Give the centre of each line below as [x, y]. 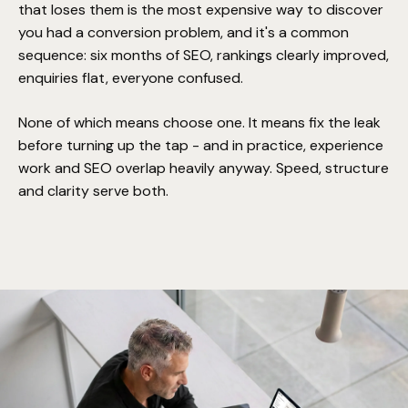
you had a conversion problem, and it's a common [184, 33]
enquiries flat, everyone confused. [131, 78]
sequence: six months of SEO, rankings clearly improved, [204, 56]
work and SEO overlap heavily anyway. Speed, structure [204, 168]
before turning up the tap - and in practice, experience [201, 146]
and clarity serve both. [93, 191]
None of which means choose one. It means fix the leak [199, 123]
